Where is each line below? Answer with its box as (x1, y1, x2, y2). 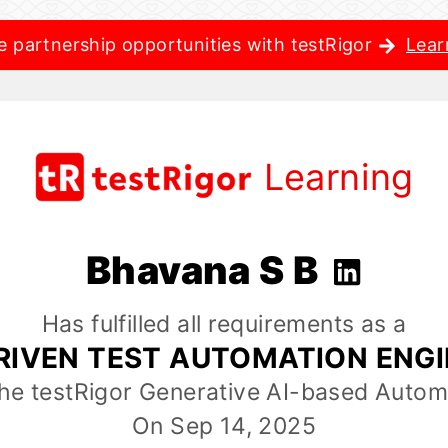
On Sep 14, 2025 (132, 412, 316, 441)
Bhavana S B (86, 247, 327, 293)
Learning (263, 155, 414, 199)
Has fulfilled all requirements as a (41, 310, 407, 339)
